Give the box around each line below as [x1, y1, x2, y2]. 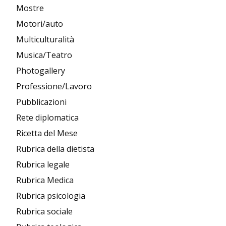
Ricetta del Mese [16, 128, 78, 139]
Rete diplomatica [16, 112, 79, 123]
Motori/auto [16, 18, 63, 29]
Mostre [16, 3, 44, 14]
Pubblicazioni [16, 96, 67, 107]
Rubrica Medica [16, 175, 74, 186]
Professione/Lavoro [16, 81, 92, 92]
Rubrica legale [16, 159, 70, 170]
